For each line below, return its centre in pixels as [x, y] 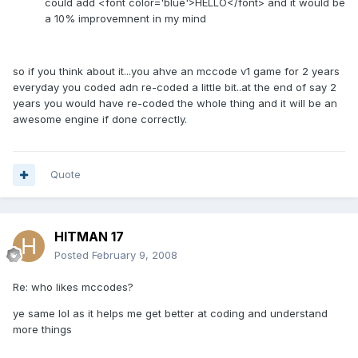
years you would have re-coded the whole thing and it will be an [175, 103]
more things [42, 330]
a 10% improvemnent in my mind [125, 19]
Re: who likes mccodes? [73, 287]
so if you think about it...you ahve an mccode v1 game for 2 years [176, 72]
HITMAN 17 [89, 237]
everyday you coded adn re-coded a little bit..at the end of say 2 [175, 88]
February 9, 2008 [135, 255]
